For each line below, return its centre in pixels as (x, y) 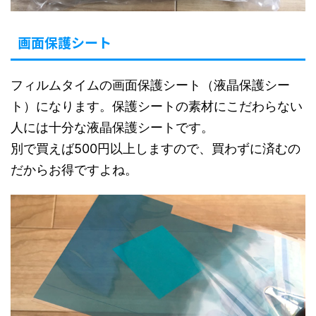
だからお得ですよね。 (74, 169)
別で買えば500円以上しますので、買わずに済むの (156, 148)
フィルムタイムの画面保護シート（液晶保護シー (150, 85)
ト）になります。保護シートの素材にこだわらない (157, 106)
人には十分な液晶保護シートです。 (112, 127)
